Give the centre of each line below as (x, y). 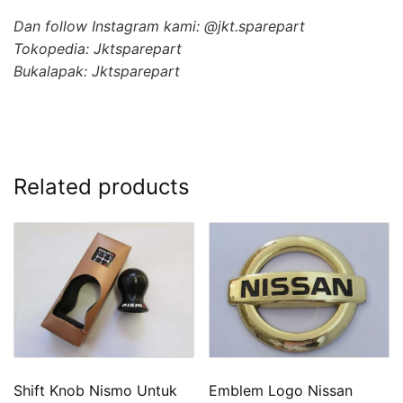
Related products (102, 186)
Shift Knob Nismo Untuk (95, 390)
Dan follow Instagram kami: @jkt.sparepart (159, 26)
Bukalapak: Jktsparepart (97, 71)
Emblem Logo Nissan (281, 390)
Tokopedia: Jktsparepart (98, 48)
